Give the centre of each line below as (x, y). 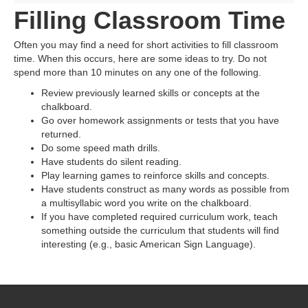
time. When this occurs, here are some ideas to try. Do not (140, 58)
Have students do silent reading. (111, 162)
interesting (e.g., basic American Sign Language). (148, 244)
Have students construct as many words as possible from (165, 189)
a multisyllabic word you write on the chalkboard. (146, 203)
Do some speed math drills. (101, 148)
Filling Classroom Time (150, 20)
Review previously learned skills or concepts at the (151, 93)
